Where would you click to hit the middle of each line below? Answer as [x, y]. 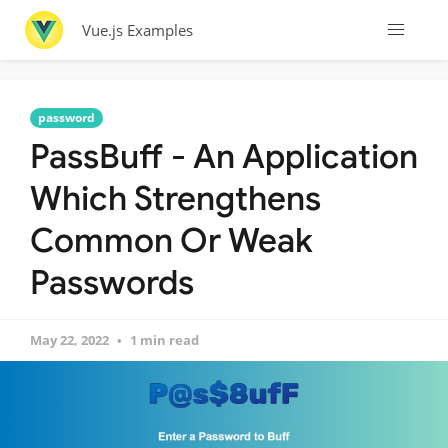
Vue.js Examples [137, 30]
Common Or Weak [171, 240]
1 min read [164, 340]
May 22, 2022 [69, 340]
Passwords [112, 282]
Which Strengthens [175, 198]
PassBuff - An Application [224, 156]
